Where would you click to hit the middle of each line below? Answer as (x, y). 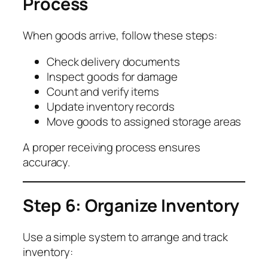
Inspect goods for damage (112, 76)
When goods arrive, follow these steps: (120, 36)
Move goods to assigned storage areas (144, 121)
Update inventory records (111, 106)
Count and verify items (103, 91)
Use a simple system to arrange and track (125, 237)
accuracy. (47, 162)
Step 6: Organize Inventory (131, 206)
